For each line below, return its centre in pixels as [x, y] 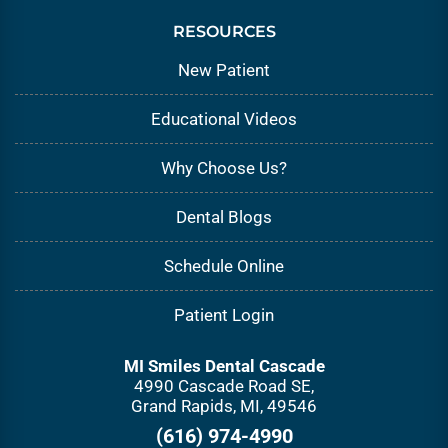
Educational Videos [224, 118]
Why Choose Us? [224, 167]
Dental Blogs [224, 216]
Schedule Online [224, 265]
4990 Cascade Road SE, [224, 385]
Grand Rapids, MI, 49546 [224, 405]
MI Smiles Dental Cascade [224, 365]
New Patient [224, 69]
